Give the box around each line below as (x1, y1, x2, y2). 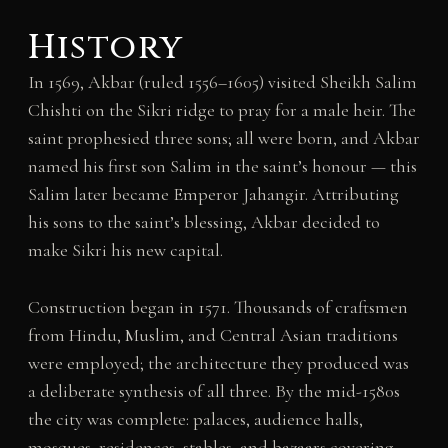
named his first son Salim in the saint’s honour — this (27, 155, 417, 178)
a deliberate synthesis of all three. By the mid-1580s (27, 379, 400, 402)
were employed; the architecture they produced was (27, 351, 409, 374)
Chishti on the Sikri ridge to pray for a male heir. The (27, 99, 416, 122)
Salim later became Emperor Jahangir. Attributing (27, 183, 399, 206)
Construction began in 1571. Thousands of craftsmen (27, 295, 408, 318)
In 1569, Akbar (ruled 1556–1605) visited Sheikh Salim (27, 71, 417, 94)
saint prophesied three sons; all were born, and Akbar (27, 127, 420, 150)
